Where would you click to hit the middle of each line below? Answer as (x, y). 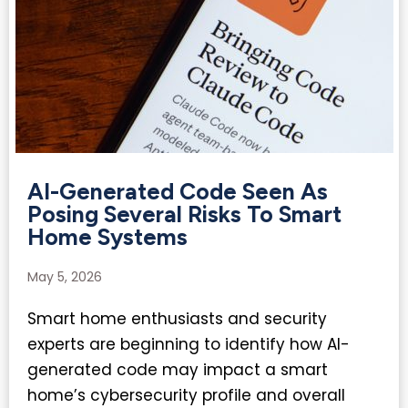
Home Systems (107, 237)
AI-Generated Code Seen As (178, 192)
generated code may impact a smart (178, 370)
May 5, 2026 (65, 277)
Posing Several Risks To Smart (184, 214)
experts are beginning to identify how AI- (189, 345)
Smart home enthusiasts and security (177, 319)
